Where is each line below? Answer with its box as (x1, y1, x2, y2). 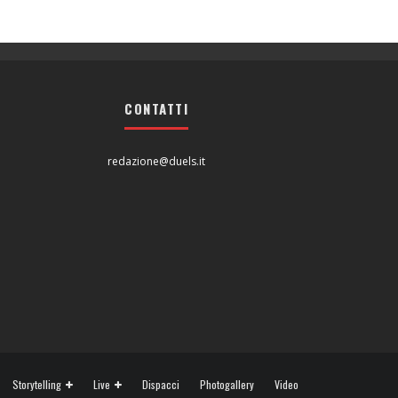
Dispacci (142, 376, 179, 392)
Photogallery (200, 376, 254, 392)
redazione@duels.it (107, 153, 205, 169)
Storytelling (12, 376, 61, 392)
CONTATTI (124, 98, 188, 118)
